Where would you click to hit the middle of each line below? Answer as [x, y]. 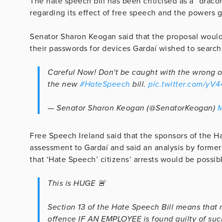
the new [64, 84]
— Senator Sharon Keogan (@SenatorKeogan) [133, 108]
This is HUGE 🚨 [77, 183]
